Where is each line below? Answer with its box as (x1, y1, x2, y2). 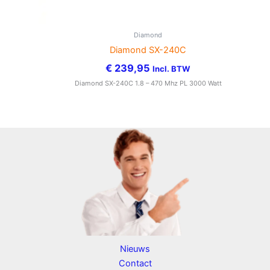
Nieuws (120, 243, 150, 254)
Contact (118, 257, 152, 269)
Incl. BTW (152, 63, 191, 74)
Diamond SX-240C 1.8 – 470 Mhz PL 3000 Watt (74, 78, 222, 87)
